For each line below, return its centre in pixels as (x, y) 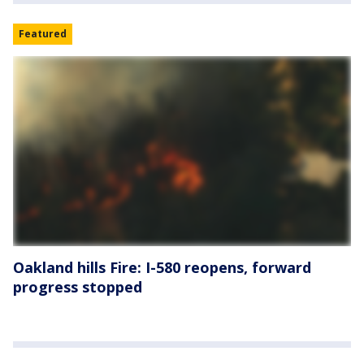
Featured (43, 34)
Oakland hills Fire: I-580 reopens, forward (162, 267)
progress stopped (78, 287)
